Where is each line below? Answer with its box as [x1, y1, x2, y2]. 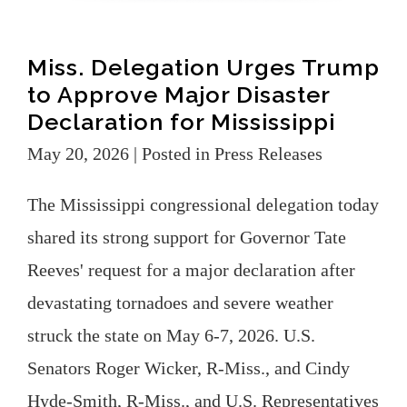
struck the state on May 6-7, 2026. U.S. [27, 324, 315, 345]
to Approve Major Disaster [27, 80, 330, 108]
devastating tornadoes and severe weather [27, 292, 333, 313]
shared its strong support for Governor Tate [27, 226, 346, 247]
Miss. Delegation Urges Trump [27, 53, 380, 81]
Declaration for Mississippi [27, 107, 335, 135]
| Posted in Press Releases [134, 143, 323, 164]
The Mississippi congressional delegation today [27, 194, 379, 214]
